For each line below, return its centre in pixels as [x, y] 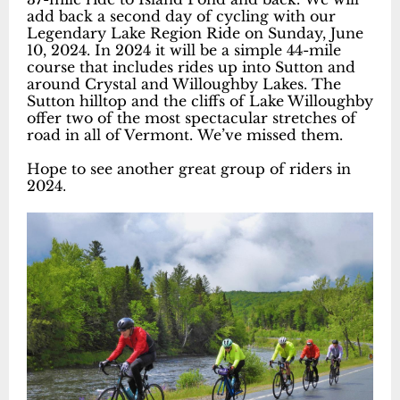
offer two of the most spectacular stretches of [192, 118]
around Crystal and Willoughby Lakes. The [184, 84]
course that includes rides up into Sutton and [191, 67]
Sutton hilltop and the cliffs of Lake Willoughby [200, 101]
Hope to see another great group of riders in [189, 169]
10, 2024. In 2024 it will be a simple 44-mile [184, 50]
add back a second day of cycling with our [181, 16]
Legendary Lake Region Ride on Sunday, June [195, 33]
